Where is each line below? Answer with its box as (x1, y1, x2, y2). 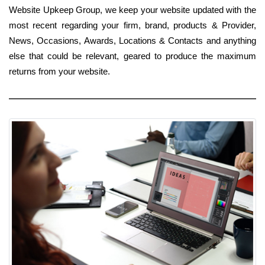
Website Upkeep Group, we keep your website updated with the (9, 5, 256, 15)
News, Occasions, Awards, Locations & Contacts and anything (9, 35, 256, 46)
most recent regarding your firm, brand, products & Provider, (9, 20, 256, 31)
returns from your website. (9, 66, 110, 77)
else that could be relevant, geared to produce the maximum (9, 51, 256, 62)
